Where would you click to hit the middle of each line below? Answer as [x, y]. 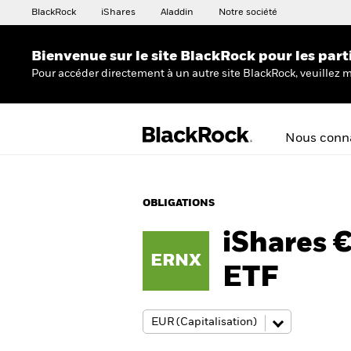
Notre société [248, 13]
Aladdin [177, 13]
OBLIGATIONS [179, 203]
